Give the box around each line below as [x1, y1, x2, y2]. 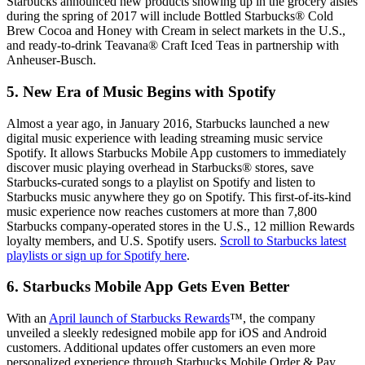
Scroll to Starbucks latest [220, 233, 346, 248]
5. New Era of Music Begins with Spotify [7, 83, 276, 100]
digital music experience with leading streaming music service [7, 130, 323, 145]
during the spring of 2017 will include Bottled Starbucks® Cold [7, 9, 333, 24]
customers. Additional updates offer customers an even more [7, 341, 315, 355]
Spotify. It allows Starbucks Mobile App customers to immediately [7, 145, 346, 160]
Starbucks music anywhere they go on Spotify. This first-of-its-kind [7, 189, 351, 204]
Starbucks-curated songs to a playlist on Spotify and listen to [7, 174, 315, 189]
